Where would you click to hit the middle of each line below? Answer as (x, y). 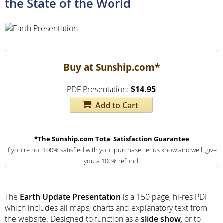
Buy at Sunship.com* (111, 67)
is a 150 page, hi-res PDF (165, 196)
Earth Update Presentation (69, 196)
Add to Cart (116, 105)
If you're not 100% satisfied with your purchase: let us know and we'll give (111, 150)
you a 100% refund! (111, 161)
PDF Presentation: (98, 89)
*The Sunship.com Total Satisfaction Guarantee (111, 139)
